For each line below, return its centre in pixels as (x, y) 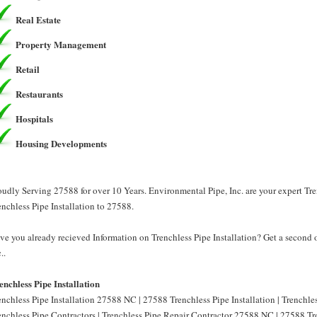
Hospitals (34, 119)
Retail (28, 69)
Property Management (61, 44)
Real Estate (38, 19)
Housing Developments (61, 143)
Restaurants (39, 94)
